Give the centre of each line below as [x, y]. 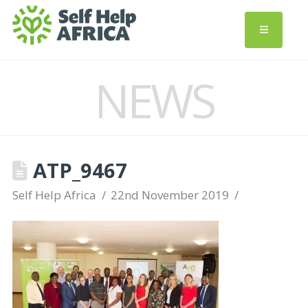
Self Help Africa [54, 195]
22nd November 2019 [170, 195]
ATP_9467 [77, 170]
